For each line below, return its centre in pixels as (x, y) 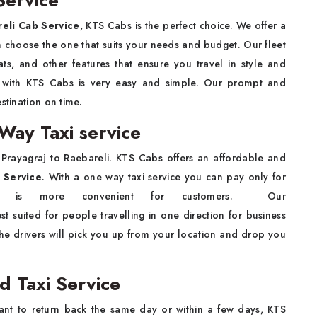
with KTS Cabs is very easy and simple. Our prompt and (144, 83)
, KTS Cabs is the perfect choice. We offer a (183, 26)
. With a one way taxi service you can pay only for (164, 177)
